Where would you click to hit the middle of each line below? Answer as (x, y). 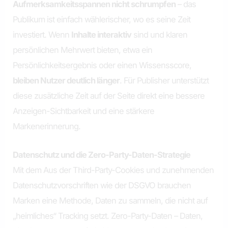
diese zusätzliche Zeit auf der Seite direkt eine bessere (109, 95)
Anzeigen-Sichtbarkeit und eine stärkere (84, 111)
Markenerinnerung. (47, 126)
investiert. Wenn (42, 34)
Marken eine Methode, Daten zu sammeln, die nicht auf (110, 200)
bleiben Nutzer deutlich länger (66, 80)
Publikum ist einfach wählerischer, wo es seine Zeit (102, 19)
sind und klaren (160, 34)
